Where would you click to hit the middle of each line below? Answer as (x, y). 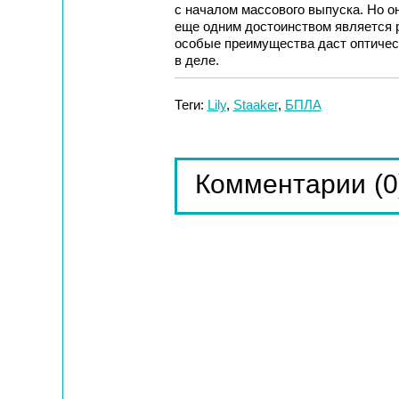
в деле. (196, 60)
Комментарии (280, 184)
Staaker (255, 105)
